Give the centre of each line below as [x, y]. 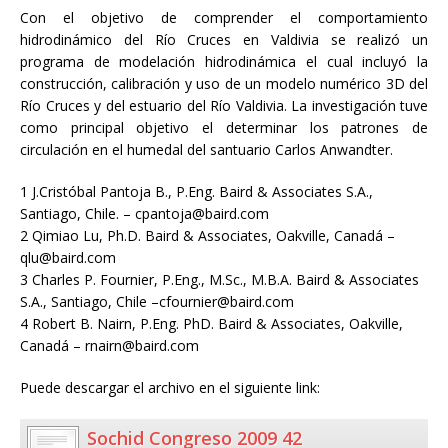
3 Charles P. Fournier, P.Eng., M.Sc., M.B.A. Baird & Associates [219, 280]
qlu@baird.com [68, 258]
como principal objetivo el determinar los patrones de [224, 128]
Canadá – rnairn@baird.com [109, 346]
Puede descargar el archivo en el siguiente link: [170, 388]
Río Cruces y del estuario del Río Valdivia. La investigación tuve [224, 106]
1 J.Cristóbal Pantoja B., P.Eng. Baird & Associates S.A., [196, 192]
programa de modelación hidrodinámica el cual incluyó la [224, 62]
